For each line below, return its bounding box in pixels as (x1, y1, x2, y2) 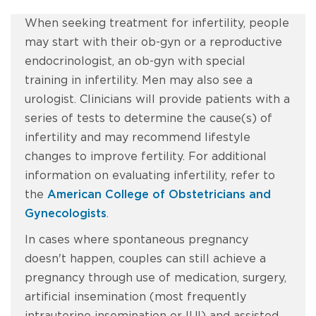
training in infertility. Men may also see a (25, 75, 253, 86)
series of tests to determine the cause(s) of (25, 113, 272, 124)
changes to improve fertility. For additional (25, 151, 267, 162)
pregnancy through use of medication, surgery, (25, 272, 286, 284)
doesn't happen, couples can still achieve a (25, 253, 266, 265)
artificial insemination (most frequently (25, 291, 246, 303)
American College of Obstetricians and (47, 189, 271, 200)
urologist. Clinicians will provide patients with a (25, 94, 290, 105)
